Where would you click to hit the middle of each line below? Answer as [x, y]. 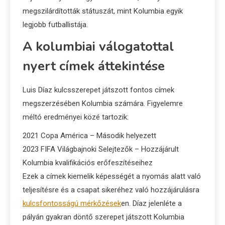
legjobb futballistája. [55, 25]
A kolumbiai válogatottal [98, 47]
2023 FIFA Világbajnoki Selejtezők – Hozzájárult [101, 149]
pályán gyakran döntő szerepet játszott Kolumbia [103, 217]
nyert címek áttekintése [94, 66]
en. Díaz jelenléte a [151, 204]
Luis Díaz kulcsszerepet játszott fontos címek [98, 90]
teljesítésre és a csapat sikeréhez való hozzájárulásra [111, 190]
